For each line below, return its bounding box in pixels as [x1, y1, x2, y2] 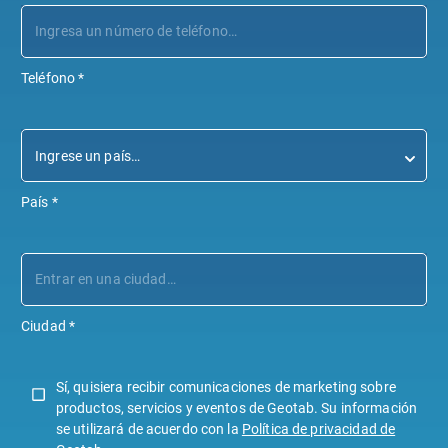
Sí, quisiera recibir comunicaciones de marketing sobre [55, 379, 396, 396]
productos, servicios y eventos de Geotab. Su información [55, 400, 418, 417]
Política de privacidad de [241, 421, 396, 438]
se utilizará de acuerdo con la [55, 421, 242, 438]
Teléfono [21, 70, 76, 87]
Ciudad [21, 318, 66, 335]
